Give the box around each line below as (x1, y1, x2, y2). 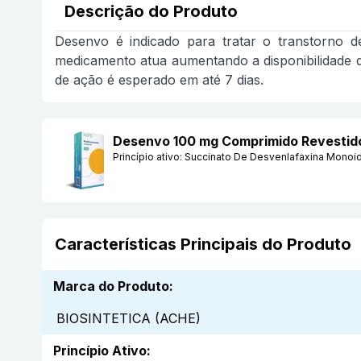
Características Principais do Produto (55, 234, 351, 255)
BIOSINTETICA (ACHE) (56, 310, 201, 327)
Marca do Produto (53, 278, 169, 295)
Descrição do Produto (64, 2, 238, 22)
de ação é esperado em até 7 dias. (55, 72, 263, 89)
